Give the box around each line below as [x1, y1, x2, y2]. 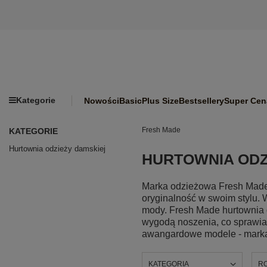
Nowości [84, 95, 119, 105]
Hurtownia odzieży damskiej [9, 144, 105, 153]
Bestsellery [179, 95, 224, 105]
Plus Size [142, 95, 179, 105]
